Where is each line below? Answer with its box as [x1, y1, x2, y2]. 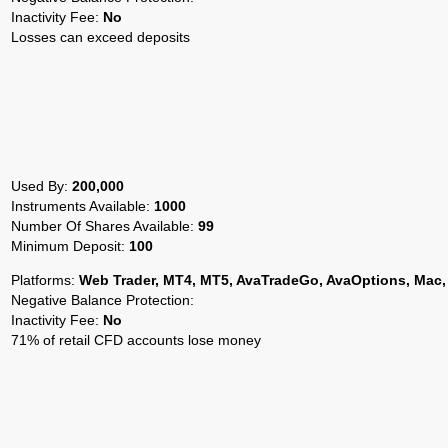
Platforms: [11, 271, 79, 288]
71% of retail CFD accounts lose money [11, 331, 261, 348]
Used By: [11, 177, 72, 194]
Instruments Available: [11, 197, 154, 214]
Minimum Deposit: [11, 237, 129, 254]
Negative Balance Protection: [11, 291, 194, 308]
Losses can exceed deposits [11, 29, 190, 45]
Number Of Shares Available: [11, 217, 198, 234]
